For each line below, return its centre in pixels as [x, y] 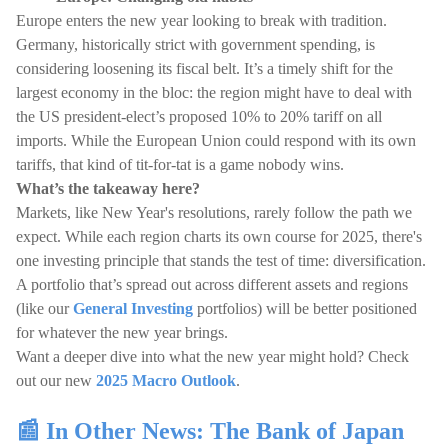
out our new [56, 380]
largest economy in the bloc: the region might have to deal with [214, 92]
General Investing [133, 308]
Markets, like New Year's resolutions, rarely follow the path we [214, 212]
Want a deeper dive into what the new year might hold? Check [212, 356]
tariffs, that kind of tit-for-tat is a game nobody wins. [180, 164]
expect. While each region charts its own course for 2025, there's [219, 236]
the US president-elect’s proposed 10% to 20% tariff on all [199, 116]
